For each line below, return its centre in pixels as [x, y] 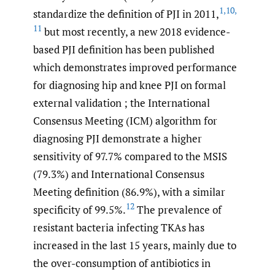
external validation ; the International [122, 103]
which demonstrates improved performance [135, 67]
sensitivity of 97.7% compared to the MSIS [130, 156]
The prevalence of [178, 209]
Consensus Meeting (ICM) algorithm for [125, 120]
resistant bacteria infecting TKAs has [119, 227]
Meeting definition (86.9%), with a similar [129, 192]
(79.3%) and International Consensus [119, 174]
